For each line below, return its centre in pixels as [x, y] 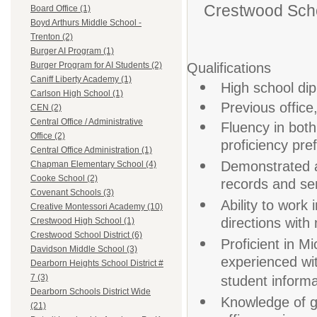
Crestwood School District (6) [86, 235]
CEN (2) [46, 108]
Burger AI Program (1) [72, 51]
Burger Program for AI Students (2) [96, 65]
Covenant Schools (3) [72, 193]
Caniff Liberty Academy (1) [81, 80]
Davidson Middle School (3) [84, 249]
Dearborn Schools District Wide [91, 292]
